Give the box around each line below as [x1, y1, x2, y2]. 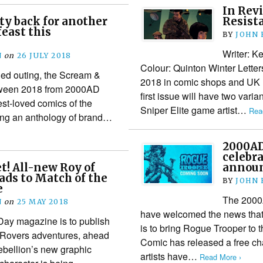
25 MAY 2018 [16, 197, 69, 206]
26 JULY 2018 [16, 50, 72, 60]
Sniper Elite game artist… [140, 103, 249, 117]
